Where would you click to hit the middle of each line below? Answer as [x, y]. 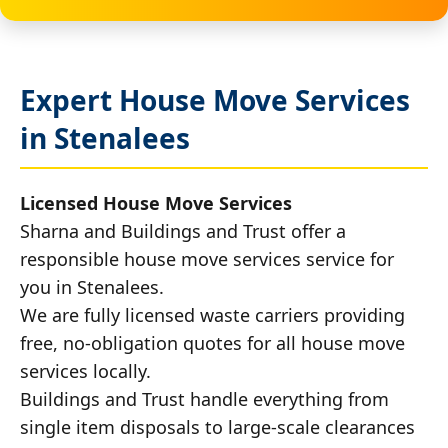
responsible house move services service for [207, 258]
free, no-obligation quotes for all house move [212, 342]
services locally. [85, 370]
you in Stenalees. [92, 286]
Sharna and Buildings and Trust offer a [183, 230]
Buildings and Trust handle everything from [204, 398]
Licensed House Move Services [156, 202]
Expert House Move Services [215, 99]
